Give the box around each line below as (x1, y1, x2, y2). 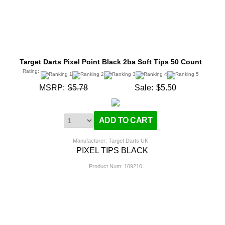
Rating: (22, 68, 41, 74)
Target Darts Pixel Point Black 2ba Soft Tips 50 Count (19, 57, 202, 66)
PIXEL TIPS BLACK (76, 146, 149, 155)
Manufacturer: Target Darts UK (73, 137, 149, 144)
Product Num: (88, 163, 123, 169)
